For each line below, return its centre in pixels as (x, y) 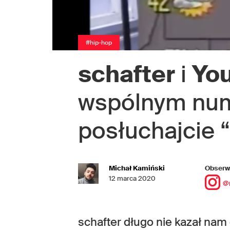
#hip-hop (99, 43)
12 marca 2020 (132, 178)
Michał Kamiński (137, 168)
